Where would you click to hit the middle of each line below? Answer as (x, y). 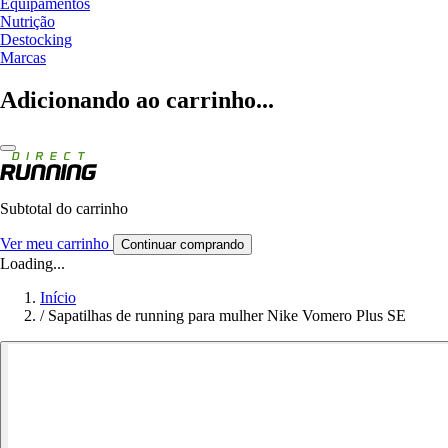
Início (58, 297)
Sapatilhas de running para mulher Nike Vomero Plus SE (227, 315)
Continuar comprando (182, 244)
